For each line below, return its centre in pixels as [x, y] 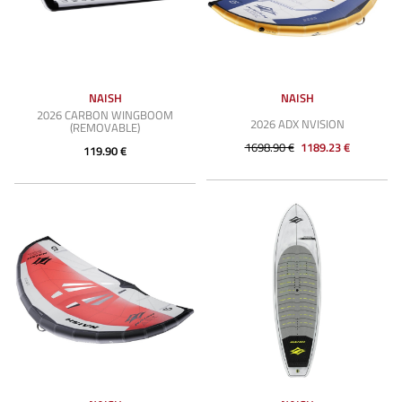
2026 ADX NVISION [297, 124]
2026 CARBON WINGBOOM [105, 115]
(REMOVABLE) [105, 127]
